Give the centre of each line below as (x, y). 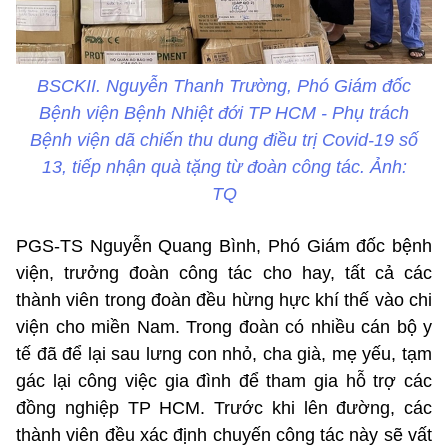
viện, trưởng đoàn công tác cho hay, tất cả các (224, 273)
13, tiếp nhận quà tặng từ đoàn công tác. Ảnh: (224, 167)
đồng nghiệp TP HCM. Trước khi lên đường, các (224, 408)
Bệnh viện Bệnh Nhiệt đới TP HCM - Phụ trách (224, 113)
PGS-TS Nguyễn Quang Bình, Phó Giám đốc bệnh (224, 246)
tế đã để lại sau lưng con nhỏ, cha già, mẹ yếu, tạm (224, 354)
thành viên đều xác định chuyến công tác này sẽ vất (224, 435)
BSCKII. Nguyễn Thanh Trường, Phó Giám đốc (224, 86)
